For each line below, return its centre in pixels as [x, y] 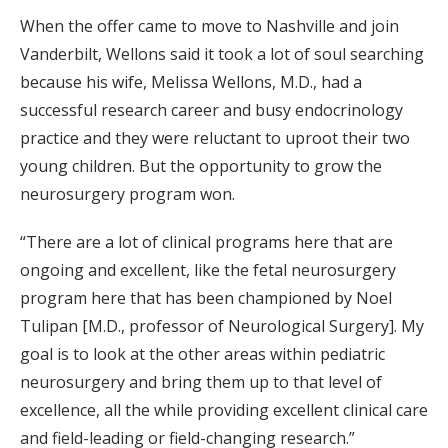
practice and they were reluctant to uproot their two [215, 138]
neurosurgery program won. [127, 194]
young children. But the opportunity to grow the [201, 166]
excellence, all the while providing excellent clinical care [224, 410]
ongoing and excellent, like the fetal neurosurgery [208, 270]
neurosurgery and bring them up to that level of [201, 382]
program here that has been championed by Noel [206, 298]
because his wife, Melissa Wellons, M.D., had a [191, 82]
